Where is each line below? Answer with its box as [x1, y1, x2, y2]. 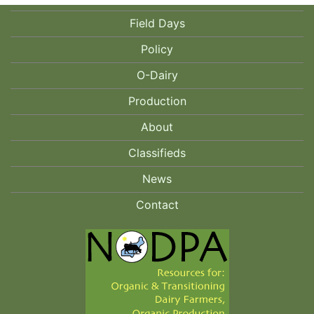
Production [128, 93, 186, 108]
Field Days [129, 15, 185, 30]
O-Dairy [136, 67, 178, 82]
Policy [141, 41, 173, 56]
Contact [135, 197, 179, 212]
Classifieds [128, 145, 186, 160]
